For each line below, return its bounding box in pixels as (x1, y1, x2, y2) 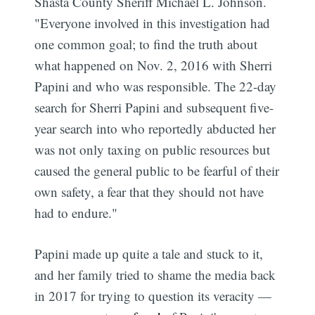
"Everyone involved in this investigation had (34, 13, 271, 32)
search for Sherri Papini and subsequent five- (34, 98, 274, 116)
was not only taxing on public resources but (34, 140, 271, 158)
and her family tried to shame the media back (34, 266, 276, 284)
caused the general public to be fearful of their (34, 161, 280, 179)
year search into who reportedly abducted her (34, 119, 276, 137)
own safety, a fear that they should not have (34, 182, 264, 200)
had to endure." (34, 203, 118, 221)
